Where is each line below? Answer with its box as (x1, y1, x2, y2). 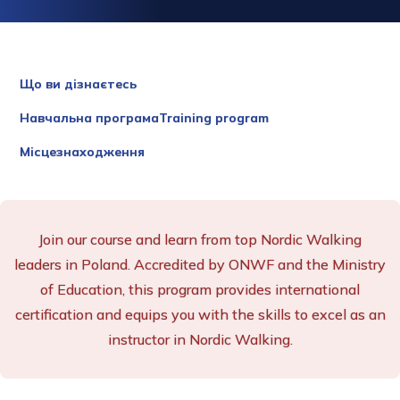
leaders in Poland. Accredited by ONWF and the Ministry (14, 254, 386, 273)
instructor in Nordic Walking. (107, 329, 293, 348)
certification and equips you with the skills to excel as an (14, 304, 386, 323)
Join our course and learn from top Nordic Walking (38, 229, 362, 248)
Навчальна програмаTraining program (20, 109, 269, 126)
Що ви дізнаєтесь (20, 75, 137, 92)
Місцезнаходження (20, 143, 145, 160)
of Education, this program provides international (40, 279, 360, 298)
